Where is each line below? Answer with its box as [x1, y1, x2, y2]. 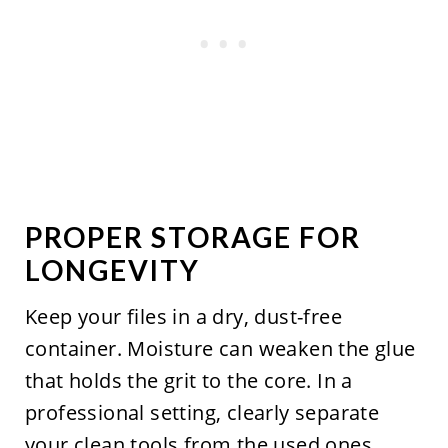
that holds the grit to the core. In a [24, 367, 353, 395]
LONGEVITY [24, 253, 200, 288]
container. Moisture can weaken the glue [24, 335, 416, 363]
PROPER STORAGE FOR [24, 220, 361, 255]
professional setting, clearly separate [24, 399, 380, 427]
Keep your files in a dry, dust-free [24, 303, 342, 331]
